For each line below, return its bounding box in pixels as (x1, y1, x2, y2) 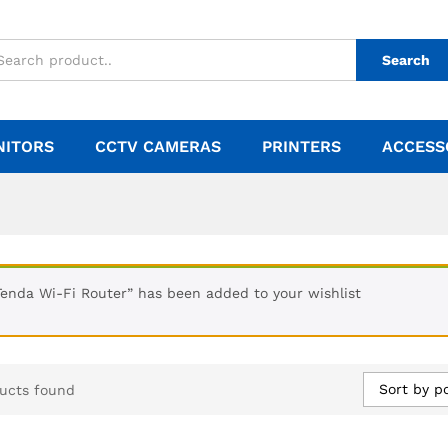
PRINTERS (262, 137, 341, 156)
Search (382, 52, 430, 68)
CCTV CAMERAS (95, 137, 221, 156)
